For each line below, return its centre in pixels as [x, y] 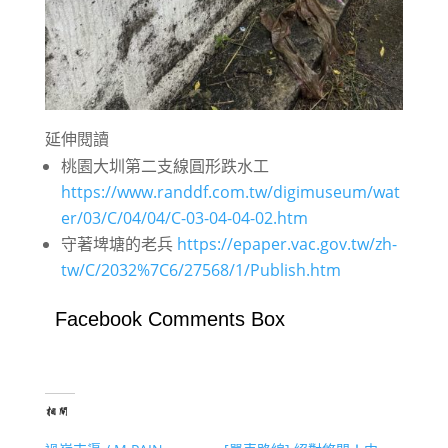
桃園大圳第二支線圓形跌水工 [164, 166]
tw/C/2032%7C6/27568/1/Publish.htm [200, 270]
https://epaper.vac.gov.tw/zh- [286, 244]
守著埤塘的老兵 [118, 244]
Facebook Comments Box [169, 319]
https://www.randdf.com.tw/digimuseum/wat [230, 192]
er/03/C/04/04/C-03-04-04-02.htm [184, 218]
